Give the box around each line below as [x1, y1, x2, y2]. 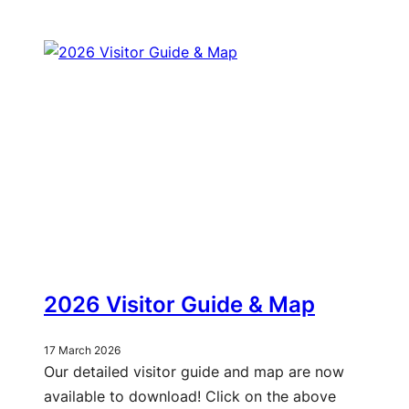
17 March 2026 [44, 343, 121, 358]
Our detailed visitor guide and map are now [44, 362, 344, 382]
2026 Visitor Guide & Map [44, 291, 315, 319]
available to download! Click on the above [44, 387, 336, 406]
